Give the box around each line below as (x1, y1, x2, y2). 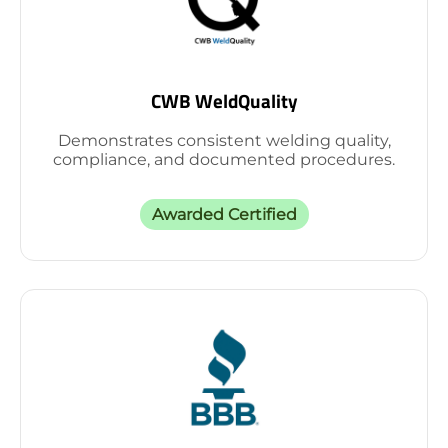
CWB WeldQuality (150, 86, 298, 115)
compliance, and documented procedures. (53, 149, 395, 169)
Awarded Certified (151, 204, 297, 224)
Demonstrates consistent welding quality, (57, 130, 391, 150)
